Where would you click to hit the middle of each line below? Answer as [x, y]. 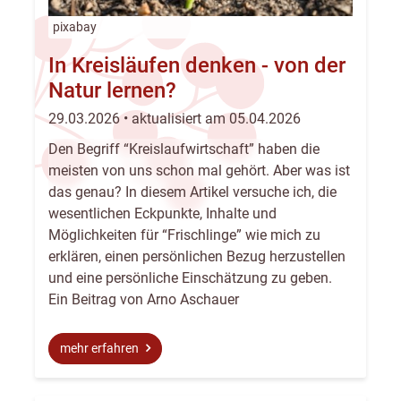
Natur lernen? [112, 90]
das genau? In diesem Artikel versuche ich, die [192, 192]
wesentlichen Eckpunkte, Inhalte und [162, 213]
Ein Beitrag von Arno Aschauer [144, 299]
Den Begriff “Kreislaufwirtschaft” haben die [184, 149]
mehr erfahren [101, 348]
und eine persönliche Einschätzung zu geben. [190, 277]
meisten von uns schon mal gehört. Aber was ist [199, 170]
